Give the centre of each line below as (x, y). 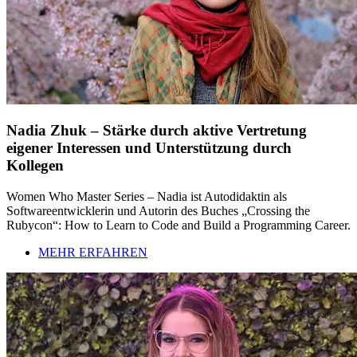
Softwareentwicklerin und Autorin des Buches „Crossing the (158, 211)
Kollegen (35, 166)
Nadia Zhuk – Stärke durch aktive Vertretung (157, 131)
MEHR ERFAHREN (93, 253)
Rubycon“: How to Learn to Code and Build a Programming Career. (178, 226)
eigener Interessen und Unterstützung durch (149, 148)
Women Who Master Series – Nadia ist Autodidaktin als (147, 197)
